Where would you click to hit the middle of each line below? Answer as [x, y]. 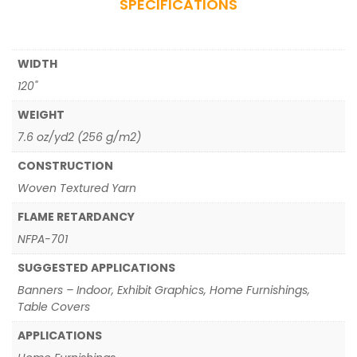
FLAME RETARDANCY [76, 217]
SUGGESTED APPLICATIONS [96, 268]
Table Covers [54, 307]
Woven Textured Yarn [77, 188]
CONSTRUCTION [65, 166]
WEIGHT [41, 115]
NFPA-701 [43, 239]
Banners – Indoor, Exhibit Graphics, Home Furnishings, [164, 290]
